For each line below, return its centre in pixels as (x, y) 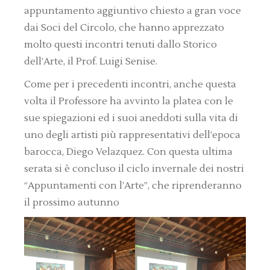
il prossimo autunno (72, 203)
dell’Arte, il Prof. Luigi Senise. (91, 62)
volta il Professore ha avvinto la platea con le (129, 102)
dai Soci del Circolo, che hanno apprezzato (124, 28)
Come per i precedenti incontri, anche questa (130, 85)
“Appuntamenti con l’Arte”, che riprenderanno (133, 186)
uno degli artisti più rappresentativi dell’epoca (133, 135)
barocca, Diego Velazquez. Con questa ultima (129, 152)
